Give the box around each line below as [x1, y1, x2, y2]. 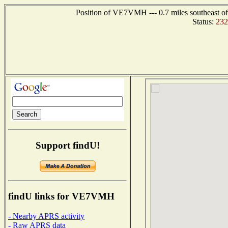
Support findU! [35, 139, 100, 151]
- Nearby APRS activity [8, 211, 84, 220]
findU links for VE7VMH [8, 191, 115, 202]
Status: [192, 17, 216, 26]
